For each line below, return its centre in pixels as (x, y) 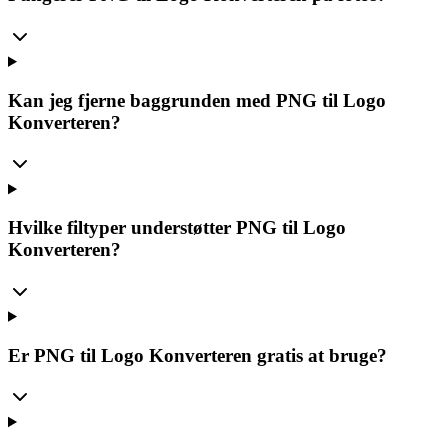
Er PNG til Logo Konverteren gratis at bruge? (197, 355)
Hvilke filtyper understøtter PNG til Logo (177, 228)
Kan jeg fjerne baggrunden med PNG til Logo (197, 100)
